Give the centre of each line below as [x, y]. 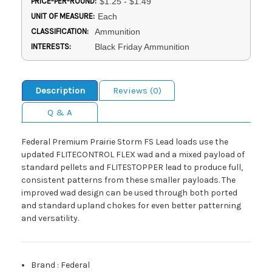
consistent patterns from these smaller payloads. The [128, 180]
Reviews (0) [137, 91]
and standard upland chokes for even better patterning [131, 206]
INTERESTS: [51, 47]
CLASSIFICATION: [60, 32]
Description [60, 91]
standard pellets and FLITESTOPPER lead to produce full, [132, 168]
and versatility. [50, 219]
